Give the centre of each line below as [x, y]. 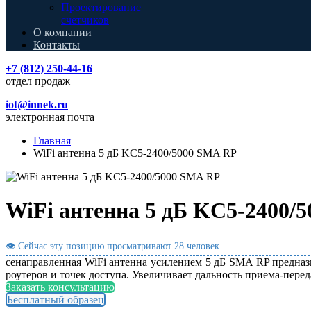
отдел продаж [38, 81]
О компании [62, 32]
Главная [52, 141]
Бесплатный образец [56, 299]
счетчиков [85, 20]
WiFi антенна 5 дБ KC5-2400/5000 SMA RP [135, 153]
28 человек [197, 246]
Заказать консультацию [60, 287]
